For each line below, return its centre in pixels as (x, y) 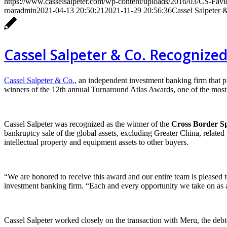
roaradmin (20, 10)
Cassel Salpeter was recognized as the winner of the (88, 124)
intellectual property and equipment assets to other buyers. (96, 142)
